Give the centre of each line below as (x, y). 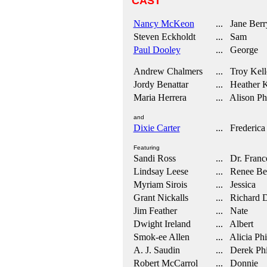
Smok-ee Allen (161, 237)
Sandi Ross (154, 158)
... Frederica (238, 128)
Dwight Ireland (162, 224)
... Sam (229, 37)
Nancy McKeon (164, 24)
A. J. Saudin (156, 250)
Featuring (146, 148)
